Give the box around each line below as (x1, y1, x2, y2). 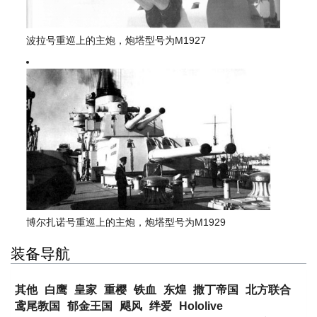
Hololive (179, 300, 223, 313)
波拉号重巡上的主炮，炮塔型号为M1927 (26, 34, 207, 46)
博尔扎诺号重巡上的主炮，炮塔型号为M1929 (26, 216, 226, 228)
